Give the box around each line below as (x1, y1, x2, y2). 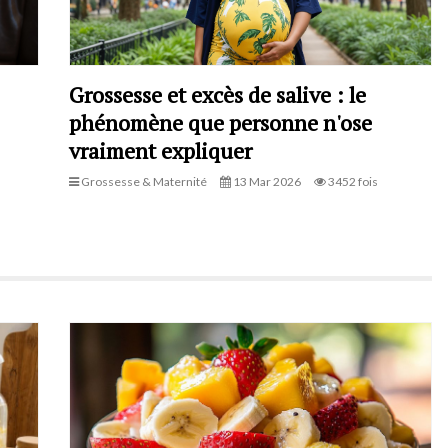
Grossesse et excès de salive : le (69, 79, 366, 109)
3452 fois (326, 173, 378, 189)
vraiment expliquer (69, 135, 252, 165)
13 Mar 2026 (231, 173, 301, 189)
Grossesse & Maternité (79, 173, 207, 189)
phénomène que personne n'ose (69, 107, 372, 137)
